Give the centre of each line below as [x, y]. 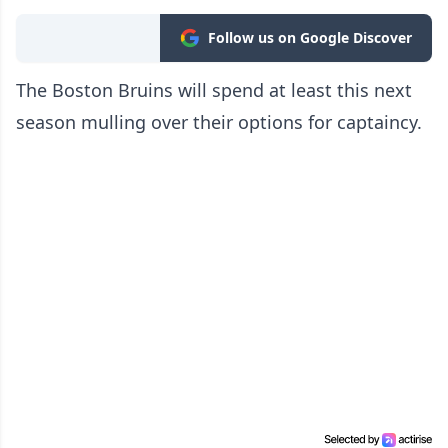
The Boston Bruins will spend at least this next [214, 90]
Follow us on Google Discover [310, 38]
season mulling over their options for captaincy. [219, 122]
